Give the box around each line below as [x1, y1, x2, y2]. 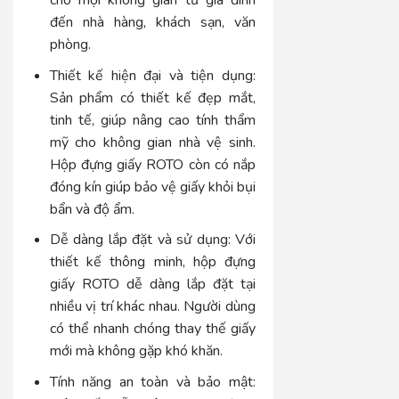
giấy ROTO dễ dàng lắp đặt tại [49, 274, 256, 295]
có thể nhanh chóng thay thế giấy [49, 319, 256, 339]
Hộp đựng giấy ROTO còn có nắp [49, 154, 256, 175]
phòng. [49, 35, 91, 55]
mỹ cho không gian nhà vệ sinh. [49, 132, 256, 152]
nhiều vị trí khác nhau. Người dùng [49, 297, 256, 317]
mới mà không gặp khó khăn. [49, 341, 223, 362]
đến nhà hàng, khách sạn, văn [49, 12, 256, 33]
